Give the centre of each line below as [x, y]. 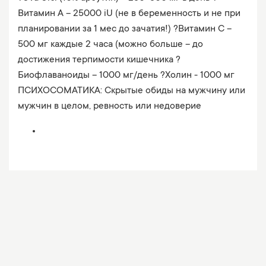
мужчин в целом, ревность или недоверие [110, 106]
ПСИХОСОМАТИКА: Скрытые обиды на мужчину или [132, 91]
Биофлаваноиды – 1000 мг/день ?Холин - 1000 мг [126, 75]
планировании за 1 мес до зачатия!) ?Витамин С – [125, 29]
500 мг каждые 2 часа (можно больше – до [110, 45]
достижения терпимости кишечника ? [99, 60]
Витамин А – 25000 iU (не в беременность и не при [129, 14]
